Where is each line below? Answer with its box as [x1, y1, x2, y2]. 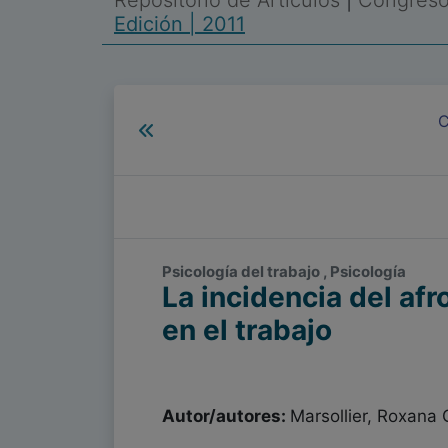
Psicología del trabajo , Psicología [162, 262, 406, 281]
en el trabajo [162, 313, 332, 347]
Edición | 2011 [114, 12, 245, 36]
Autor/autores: [162, 406, 290, 426]
